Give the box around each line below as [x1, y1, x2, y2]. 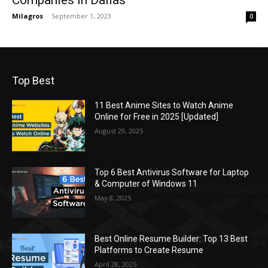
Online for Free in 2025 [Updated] [95, 112, 219, 121]
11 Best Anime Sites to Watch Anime [95, 100, 234, 110]
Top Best [12, 74, 54, 87]
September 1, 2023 [51, 11, 111, 20]
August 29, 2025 [95, 126, 144, 135]
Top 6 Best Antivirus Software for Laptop [95, 167, 249, 177]
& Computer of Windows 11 [95, 178, 198, 188]
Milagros [12, 11, 43, 20]
